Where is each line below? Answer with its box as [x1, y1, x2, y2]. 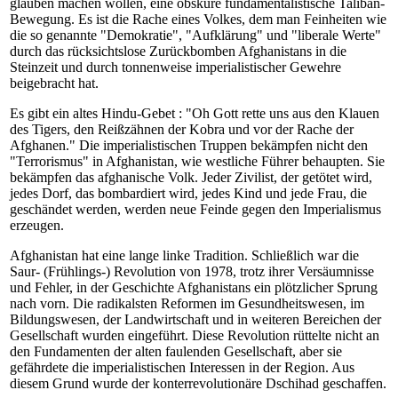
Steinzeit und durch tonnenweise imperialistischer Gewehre [10, 60, 341, 75]
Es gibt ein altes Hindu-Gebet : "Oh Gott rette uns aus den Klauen [10, 106, 379, 121]
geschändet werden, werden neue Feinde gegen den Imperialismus [10, 202, 381, 217]
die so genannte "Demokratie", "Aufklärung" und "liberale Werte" [10, 28, 381, 43]
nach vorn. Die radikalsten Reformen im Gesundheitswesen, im [10, 296, 364, 311]
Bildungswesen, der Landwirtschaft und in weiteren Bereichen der [10, 312, 381, 327]
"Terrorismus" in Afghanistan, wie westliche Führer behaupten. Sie [10, 154, 385, 169]
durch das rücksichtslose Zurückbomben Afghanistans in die [10, 44, 346, 59]
